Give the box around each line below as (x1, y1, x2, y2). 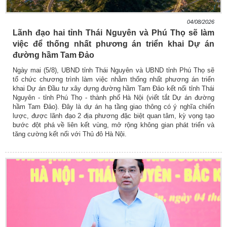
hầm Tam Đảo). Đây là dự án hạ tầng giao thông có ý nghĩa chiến (13, 103, 214, 111)
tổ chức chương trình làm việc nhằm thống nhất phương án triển (13, 75, 214, 84)
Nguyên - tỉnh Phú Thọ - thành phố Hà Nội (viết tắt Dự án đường (13, 94, 214, 102)
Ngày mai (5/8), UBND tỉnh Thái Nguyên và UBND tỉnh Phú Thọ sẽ (13, 66, 214, 74)
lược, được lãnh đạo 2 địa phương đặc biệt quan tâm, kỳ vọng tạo (13, 112, 214, 120)
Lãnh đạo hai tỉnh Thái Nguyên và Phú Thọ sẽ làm (13, 28, 214, 37)
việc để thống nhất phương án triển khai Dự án (13, 40, 214, 49)
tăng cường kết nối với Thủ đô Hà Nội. (13, 130, 127, 138)
